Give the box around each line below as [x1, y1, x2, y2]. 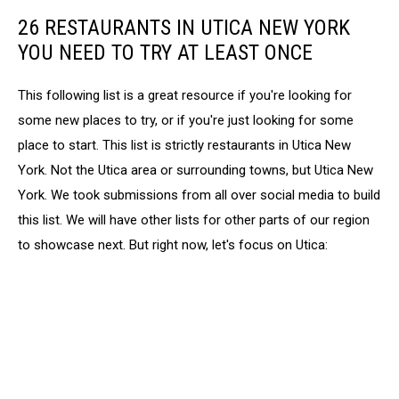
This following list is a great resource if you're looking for [18, 87, 352, 104]
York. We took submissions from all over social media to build [18, 187, 380, 204]
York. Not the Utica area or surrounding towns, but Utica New [18, 162, 373, 179]
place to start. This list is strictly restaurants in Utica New [18, 137, 351, 154]
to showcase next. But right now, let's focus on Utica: [18, 237, 328, 254]
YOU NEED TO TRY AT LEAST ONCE [18, 40, 313, 66]
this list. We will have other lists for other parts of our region [18, 212, 370, 229]
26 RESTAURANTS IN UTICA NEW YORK [18, 15, 350, 41]
